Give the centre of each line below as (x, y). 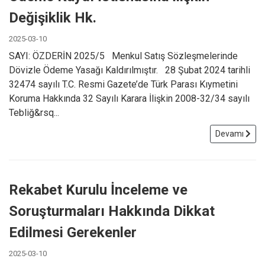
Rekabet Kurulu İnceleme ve (98, 190)
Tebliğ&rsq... (34, 112)
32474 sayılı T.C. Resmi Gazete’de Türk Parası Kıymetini (123, 84)
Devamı (230, 133)
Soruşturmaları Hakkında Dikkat (112, 211)
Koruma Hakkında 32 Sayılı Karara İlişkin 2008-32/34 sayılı (129, 98)
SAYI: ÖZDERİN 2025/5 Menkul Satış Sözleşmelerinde (123, 56)
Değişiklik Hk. (53, 17)
